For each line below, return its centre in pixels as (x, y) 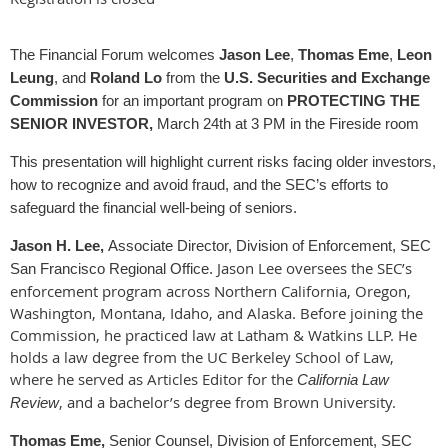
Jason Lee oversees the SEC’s (314, 267)
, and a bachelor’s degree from (164, 401)
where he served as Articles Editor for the (151, 378)
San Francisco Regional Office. (113, 268)
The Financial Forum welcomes (114, 54)
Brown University (332, 401)
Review (34, 402)
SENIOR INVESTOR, (81, 123)
